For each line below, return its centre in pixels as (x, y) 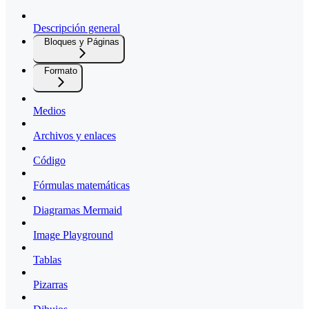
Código (49, 161)
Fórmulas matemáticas (81, 186)
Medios (49, 111)
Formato (61, 71)
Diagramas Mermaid (78, 210)
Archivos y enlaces (74, 136)
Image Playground (73, 235)
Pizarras (50, 285)
